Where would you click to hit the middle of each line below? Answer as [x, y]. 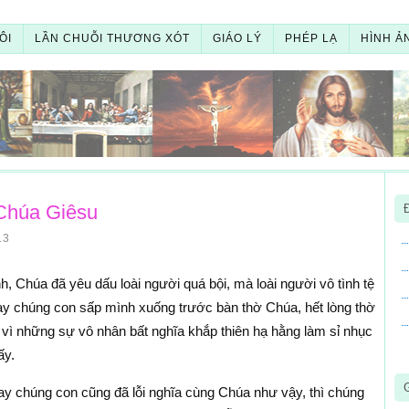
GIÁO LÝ [237, 38]
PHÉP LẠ [311, 38]
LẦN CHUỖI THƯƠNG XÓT [112, 38]
